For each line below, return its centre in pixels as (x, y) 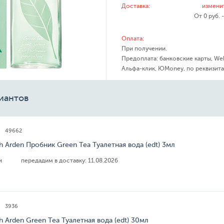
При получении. (144, 48)
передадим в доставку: (54, 160)
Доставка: (135, 6)
